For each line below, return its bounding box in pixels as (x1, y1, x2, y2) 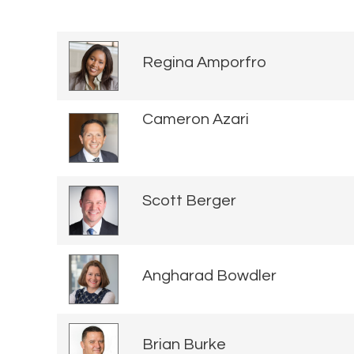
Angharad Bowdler (142, 268, 277, 284)
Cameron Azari (142, 111, 249, 127)
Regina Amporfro (142, 55, 266, 71)
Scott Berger (142, 193, 236, 209)
